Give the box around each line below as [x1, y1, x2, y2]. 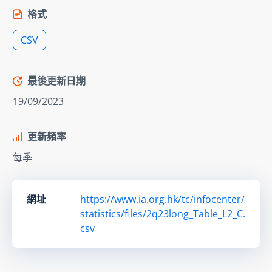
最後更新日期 [27, 73, 86, 87]
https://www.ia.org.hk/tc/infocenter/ [80, 192, 245, 206]
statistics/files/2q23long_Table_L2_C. [80, 206, 245, 220]
